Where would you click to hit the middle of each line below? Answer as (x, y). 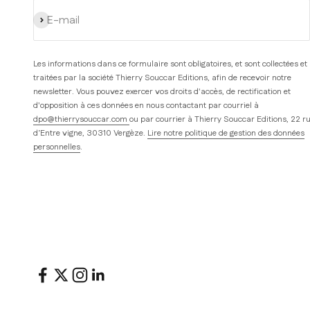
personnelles (57, 147)
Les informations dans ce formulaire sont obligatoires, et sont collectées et (170, 64)
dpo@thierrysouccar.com (81, 120)
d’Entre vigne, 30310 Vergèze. (90, 134)
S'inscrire (55, 20)
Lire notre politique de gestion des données (226, 134)
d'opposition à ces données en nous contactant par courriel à (146, 106)
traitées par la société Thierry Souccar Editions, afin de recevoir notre (162, 78)
